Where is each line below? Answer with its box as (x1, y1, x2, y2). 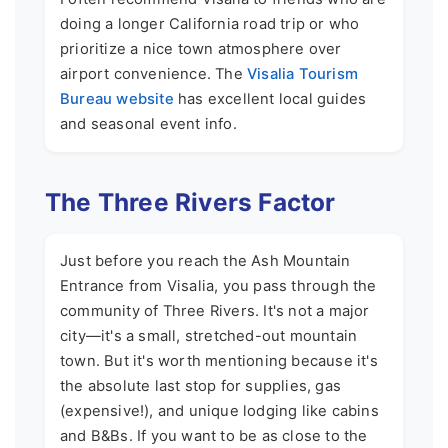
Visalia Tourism (247, 65, 358, 84)
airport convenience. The (60, 65, 247, 84)
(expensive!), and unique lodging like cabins (60, 402, 379, 421)
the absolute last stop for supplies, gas (60, 377, 341, 396)
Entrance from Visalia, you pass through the (60, 277, 377, 296)
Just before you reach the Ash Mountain (60, 252, 351, 271)
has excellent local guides (173, 90, 367, 109)
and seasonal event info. (60, 115, 237, 134)
